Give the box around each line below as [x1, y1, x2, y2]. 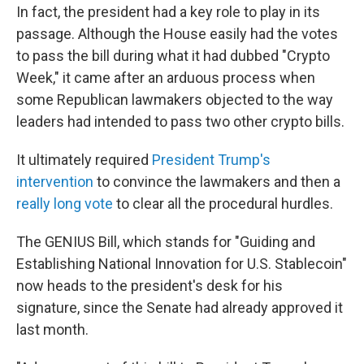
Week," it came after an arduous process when [16, 69, 315, 86]
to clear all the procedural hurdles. [113, 195, 333, 212]
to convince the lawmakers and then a [93, 173, 340, 190]
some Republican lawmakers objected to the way [16, 91, 333, 108]
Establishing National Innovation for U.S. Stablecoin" [16, 255, 347, 272]
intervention [16, 173, 93, 190]
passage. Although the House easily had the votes [16, 25, 338, 42]
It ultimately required [16, 151, 152, 168]
